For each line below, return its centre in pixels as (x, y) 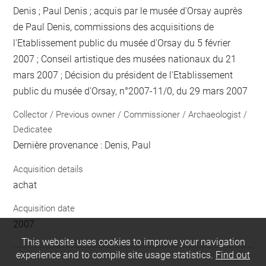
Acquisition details (48, 169)
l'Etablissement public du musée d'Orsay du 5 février (122, 43)
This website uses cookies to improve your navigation (133, 242)
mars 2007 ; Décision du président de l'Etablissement (123, 75)
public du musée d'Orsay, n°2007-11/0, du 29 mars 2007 (131, 91)
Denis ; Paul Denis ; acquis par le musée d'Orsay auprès (128, 11)
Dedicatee (33, 130)
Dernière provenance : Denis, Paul (82, 145)
